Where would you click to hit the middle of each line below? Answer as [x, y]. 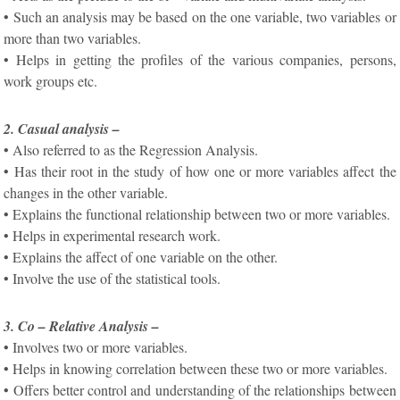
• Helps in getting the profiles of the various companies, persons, [200, 60]
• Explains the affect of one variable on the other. [141, 257]
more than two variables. [73, 38]
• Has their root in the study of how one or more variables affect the [200, 171]
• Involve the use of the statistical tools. [112, 279]
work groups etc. [51, 81]
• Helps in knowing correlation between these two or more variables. [196, 369]
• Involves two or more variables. [96, 347]
